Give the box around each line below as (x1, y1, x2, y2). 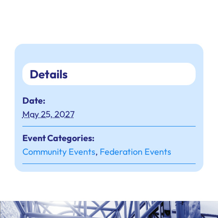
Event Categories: (22, 132, 94, 144)
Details (29, 67, 68, 82)
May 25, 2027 (22, 109, 74, 120)
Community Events (22, 146, 95, 158)
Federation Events (99, 146, 171, 158)
